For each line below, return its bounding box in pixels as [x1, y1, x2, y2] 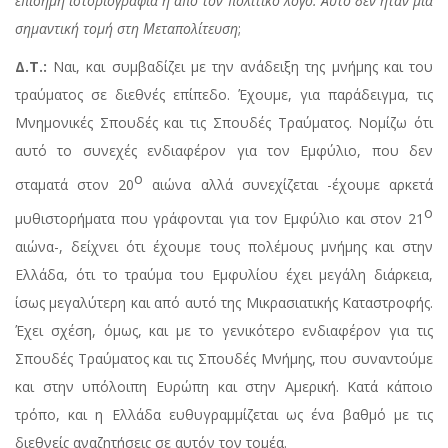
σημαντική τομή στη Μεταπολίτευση [15, 19, 238, 39]
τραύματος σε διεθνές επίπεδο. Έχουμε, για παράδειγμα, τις [15, 85, 433, 105]
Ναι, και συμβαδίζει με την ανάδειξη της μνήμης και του [47, 57, 433, 77]
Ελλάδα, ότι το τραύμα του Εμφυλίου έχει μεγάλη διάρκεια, [15, 264, 433, 284]
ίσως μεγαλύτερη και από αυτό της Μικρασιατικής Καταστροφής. [15, 292, 433, 312]
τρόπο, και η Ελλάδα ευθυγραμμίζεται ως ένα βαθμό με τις [15, 404, 433, 424]
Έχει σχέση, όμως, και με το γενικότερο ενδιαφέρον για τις [15, 320, 433, 340]
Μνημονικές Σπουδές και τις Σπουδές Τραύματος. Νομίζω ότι [15, 113, 433, 133]
